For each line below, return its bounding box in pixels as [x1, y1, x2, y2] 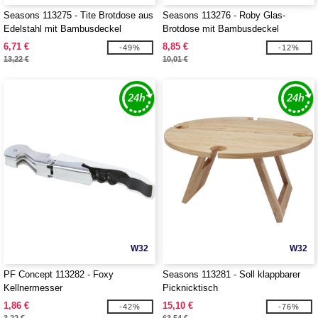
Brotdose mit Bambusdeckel [163, 23, 279, 34]
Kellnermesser [4, 283, 62, 293]
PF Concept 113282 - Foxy [4, 269, 114, 280]
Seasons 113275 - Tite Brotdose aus [4, 10, 153, 21]
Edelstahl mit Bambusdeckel [4, 23, 121, 34]
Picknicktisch [163, 283, 218, 293]
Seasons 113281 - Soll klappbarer [163, 269, 300, 280]
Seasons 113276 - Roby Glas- [163, 10, 285, 21]
